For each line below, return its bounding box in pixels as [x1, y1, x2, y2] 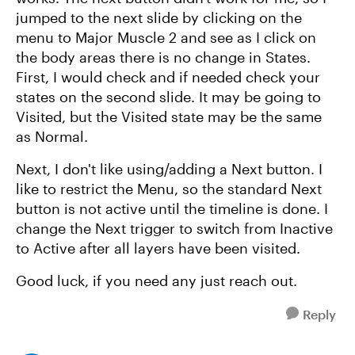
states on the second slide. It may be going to [16, 88, 321, 105]
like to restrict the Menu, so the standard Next [16, 180, 322, 197]
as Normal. [16, 128, 92, 145]
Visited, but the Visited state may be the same [16, 108, 322, 125]
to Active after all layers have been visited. [16, 239, 304, 257]
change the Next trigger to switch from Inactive [16, 219, 333, 237]
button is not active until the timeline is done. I [16, 200, 328, 217]
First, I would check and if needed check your [16, 68, 320, 86]
